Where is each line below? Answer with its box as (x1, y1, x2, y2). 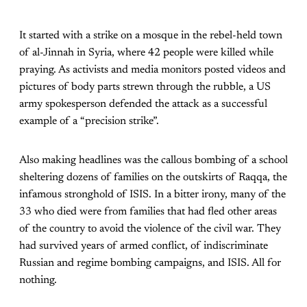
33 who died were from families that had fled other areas (19, 206, 277, 217)
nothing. (19, 274, 57, 286)
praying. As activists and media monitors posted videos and (19, 64, 286, 75)
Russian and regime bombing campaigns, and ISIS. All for (19, 257, 281, 269)
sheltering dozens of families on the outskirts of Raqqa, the (19, 171, 287, 183)
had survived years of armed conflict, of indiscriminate (19, 240, 268, 251)
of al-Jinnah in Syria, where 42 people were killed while (19, 47, 273, 58)
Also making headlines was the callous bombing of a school (19, 154, 288, 166)
